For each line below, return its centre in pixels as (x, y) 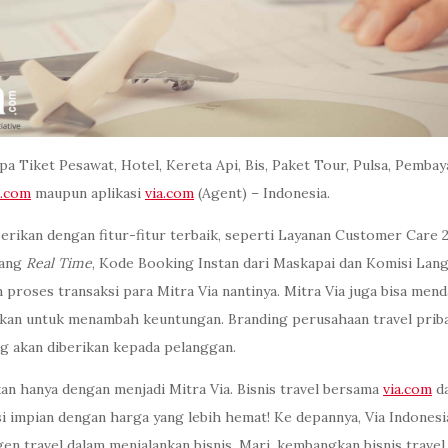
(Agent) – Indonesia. (262, 193)
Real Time (59, 263)
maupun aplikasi (88, 193)
